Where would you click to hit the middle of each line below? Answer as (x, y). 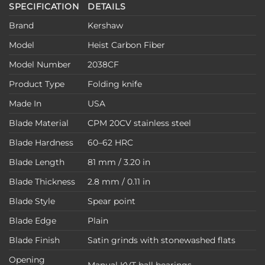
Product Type (37, 84)
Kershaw (106, 25)
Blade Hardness (41, 142)
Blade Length (37, 162)
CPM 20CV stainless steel (140, 123)
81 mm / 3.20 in (119, 162)
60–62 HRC (111, 142)
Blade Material (39, 123)
